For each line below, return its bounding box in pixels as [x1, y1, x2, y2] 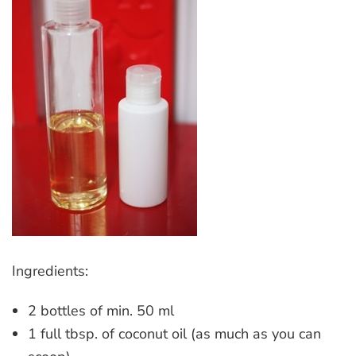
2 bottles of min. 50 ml [28, 300, 174, 320]
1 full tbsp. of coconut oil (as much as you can [28, 323, 321, 343]
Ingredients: [12, 261, 88, 281]
